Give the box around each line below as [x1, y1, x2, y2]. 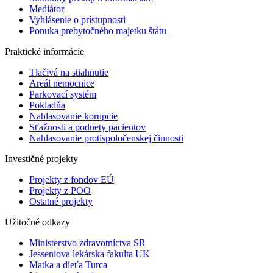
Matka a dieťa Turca [29, 259, 107, 270]
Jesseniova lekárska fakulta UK [29, 248, 150, 259]
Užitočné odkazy [5, 216, 70, 227]
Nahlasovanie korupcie [29, 110, 118, 121]
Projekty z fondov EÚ [29, 174, 114, 185]
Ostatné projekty [29, 196, 93, 207]
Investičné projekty [5, 153, 78, 164]
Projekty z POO [29, 185, 91, 196]
